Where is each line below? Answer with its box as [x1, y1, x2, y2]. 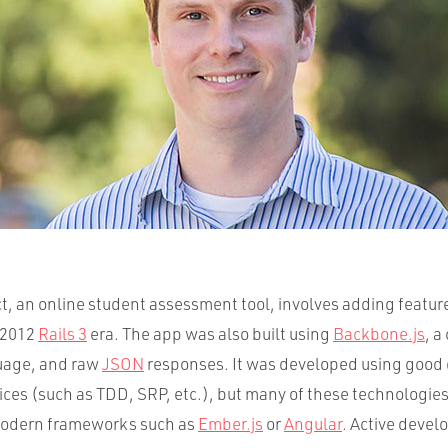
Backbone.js [333, 323, 425, 344]
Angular [284, 413, 342, 434]
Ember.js [198, 413, 263, 434]
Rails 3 [38, 323, 87, 344]
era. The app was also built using [87, 323, 333, 344]
